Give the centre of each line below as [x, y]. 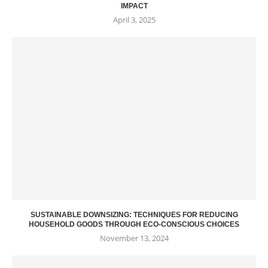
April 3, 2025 [134, 20]
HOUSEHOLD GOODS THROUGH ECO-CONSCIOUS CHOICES [134, 225]
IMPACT [134, 6]
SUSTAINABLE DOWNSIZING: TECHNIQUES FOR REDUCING [134, 215]
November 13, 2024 [134, 238]
